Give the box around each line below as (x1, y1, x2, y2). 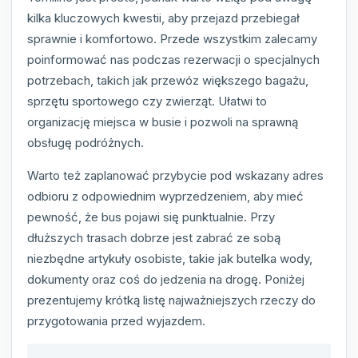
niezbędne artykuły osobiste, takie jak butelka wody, (27, 250, 312, 266)
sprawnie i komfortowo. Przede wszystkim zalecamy (27, 30, 317, 46)
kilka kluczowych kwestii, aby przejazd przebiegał (27, 10, 300, 26)
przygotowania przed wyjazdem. (27, 312, 205, 328)
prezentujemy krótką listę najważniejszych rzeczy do (27, 292, 316, 308)
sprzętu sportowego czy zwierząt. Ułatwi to (27, 93, 267, 109)
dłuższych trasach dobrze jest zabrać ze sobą (27, 229, 280, 245)
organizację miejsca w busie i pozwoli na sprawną (27, 113, 298, 129)
